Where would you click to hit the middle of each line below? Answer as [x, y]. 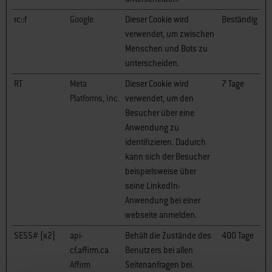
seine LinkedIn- [153, 186]
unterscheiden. [152, 63]
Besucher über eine [160, 113]
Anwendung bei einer [163, 200]
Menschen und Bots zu [166, 49]
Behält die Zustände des [168, 236]
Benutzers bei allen [159, 250]
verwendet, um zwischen [170, 34]
